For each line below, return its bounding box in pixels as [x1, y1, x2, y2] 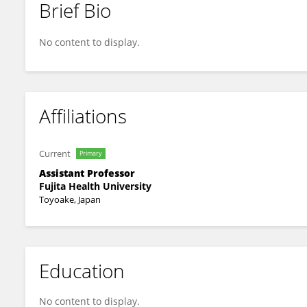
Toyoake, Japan [39, 193, 101, 206]
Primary [79, 149, 102, 158]
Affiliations [39, 103, 127, 129]
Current [39, 147, 71, 160]
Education [39, 258, 125, 284]
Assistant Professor [39, 167, 135, 180]
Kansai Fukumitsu [49, 16, 130, 28]
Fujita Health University [39, 180, 151, 193]
